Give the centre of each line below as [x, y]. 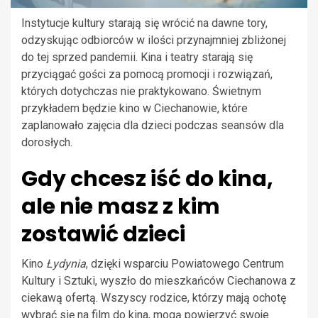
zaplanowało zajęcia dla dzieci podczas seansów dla [153, 125]
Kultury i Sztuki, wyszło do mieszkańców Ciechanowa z [159, 280]
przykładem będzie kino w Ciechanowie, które [135, 108]
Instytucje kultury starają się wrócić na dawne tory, [144, 23]
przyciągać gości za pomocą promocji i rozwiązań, [147, 74]
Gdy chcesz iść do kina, [147, 179]
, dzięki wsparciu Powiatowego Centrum [185, 263]
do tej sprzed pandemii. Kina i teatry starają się [137, 57]
